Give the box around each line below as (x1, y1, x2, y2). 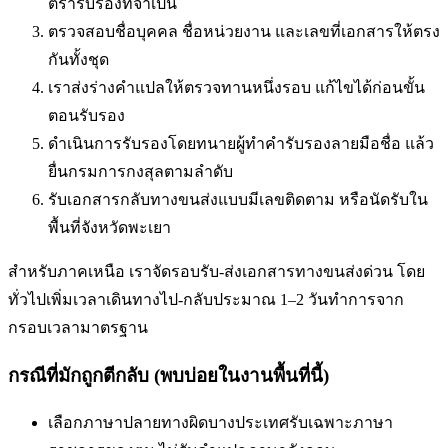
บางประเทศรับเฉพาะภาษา (208, 413, 393, 431)
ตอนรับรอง (48, 107, 125, 125)
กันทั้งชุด (48, 51, 109, 69)
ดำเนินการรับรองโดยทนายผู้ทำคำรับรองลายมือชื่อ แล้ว (48, 135, 434, 153)
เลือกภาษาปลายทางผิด (48, 413, 208, 431)
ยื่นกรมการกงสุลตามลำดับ (48, 163, 233, 181)
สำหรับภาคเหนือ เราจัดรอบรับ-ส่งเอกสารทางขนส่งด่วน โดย (8, 263, 425, 281)
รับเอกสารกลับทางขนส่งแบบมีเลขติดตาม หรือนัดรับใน (48, 191, 428, 209)
